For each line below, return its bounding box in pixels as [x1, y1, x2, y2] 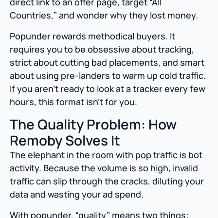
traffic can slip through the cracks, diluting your [10, 175, 204, 187]
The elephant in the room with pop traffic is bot [10, 149, 202, 161]
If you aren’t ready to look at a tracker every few [10, 83, 205, 95]
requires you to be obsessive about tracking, [10, 43, 194, 55]
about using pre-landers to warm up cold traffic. [10, 70, 206, 82]
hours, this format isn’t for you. [10, 96, 137, 108]
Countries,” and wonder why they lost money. [10, 9, 198, 21]
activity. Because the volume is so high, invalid [10, 162, 198, 174]
